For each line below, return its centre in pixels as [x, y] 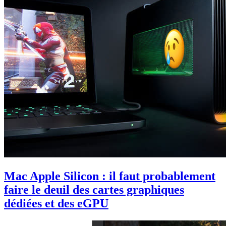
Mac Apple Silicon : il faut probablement [110, 176]
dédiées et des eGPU [56, 204]
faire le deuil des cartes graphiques [94, 190]
